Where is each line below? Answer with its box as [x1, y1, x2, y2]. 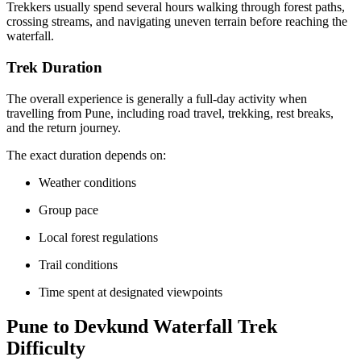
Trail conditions [39, 257, 118, 272]
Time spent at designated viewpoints [39, 284, 222, 299]
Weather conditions [39, 175, 136, 189]
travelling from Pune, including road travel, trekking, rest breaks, [6, 106, 334, 120]
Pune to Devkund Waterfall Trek [6, 315, 277, 337]
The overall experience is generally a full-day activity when [6, 91, 307, 106]
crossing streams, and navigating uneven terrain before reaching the [6, 15, 347, 29]
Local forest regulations [39, 230, 158, 244]
